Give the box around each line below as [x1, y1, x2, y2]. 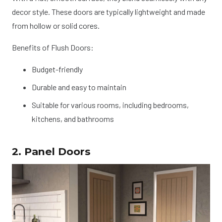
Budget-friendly [32, 64, 83, 74]
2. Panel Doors [12, 145, 91, 158]
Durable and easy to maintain [32, 82, 126, 92]
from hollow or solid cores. [12, 21, 100, 31]
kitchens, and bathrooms [32, 114, 114, 124]
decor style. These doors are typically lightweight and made [12, 7, 205, 17]
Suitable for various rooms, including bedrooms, [32, 100, 189, 110]
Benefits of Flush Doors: [12, 43, 94, 53]
